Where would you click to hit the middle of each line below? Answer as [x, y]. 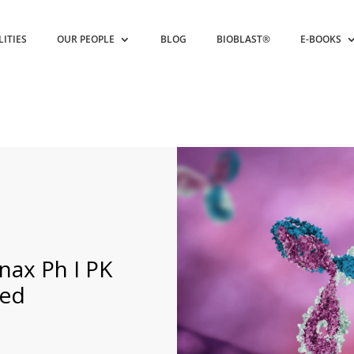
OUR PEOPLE [86, 39]
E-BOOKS [321, 39]
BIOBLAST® [244, 39]
